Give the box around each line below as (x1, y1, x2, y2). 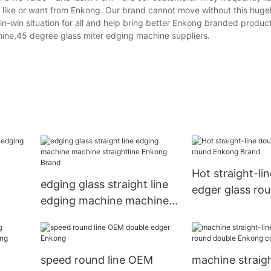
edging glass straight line (40, 178, 168, 191)
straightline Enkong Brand (40, 211, 174, 224)
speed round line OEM (40, 253, 153, 267)
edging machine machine (40, 194, 169, 207)
